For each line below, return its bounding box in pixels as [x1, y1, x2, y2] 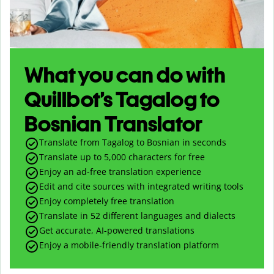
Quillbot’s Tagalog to [24, 86, 220, 113]
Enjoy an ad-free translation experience [39, 165, 201, 177]
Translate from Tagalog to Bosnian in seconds [39, 136, 226, 148]
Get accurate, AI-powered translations [39, 224, 194, 236]
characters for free [126, 150, 205, 163]
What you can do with [24, 61, 226, 88]
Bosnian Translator [24, 110, 202, 137]
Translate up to [39, 150, 104, 163]
